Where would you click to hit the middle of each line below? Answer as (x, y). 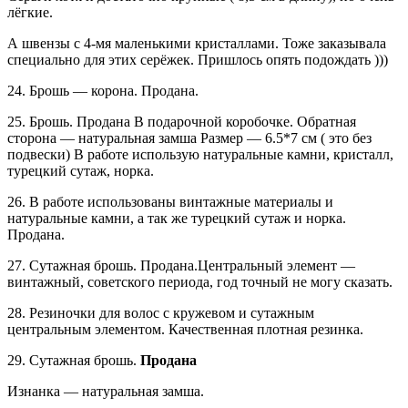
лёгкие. (30, 13)
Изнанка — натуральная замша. (106, 392)
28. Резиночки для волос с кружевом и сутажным (161, 313)
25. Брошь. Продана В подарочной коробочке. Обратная (182, 122)
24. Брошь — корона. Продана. (103, 91)
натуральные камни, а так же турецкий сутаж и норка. (177, 219)
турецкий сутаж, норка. (81, 171)
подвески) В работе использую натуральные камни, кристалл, (200, 155)
